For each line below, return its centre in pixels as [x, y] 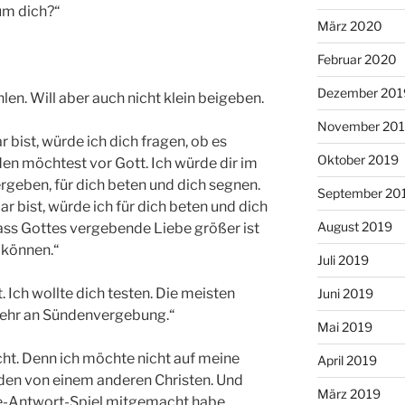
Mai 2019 [344, 326]
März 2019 [348, 393]
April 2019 [347, 360]
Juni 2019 [345, 293]
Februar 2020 [357, 59]
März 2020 [349, 25]
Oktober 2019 [358, 159]
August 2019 [354, 226]
